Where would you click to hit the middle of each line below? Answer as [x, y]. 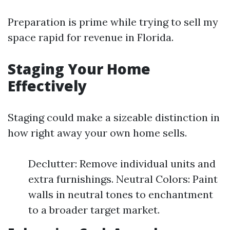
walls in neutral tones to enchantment [121, 194]
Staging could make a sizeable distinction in [114, 117]
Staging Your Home [79, 69]
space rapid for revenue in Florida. [91, 37]
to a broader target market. [94, 210]
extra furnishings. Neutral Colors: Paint [123, 179]
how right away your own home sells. [97, 133]
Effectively [47, 86]
